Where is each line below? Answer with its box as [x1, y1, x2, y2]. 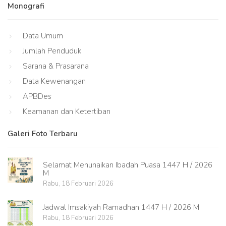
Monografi [8, 1, 44, 12]
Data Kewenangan [23, 76, 86, 87]
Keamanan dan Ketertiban [23, 106, 110, 117]
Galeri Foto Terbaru [8, 129, 78, 139]
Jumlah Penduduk [23, 46, 81, 56]
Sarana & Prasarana [23, 61, 89, 72]
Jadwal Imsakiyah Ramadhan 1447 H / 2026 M [43, 202, 199, 213]
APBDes [23, 91, 51, 102]
